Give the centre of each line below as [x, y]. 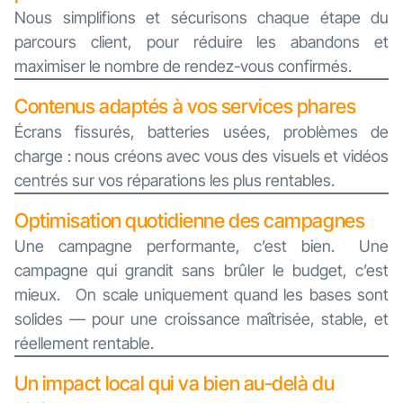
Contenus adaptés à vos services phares [185, 107]
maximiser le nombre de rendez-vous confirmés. [183, 67]
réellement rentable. [84, 344]
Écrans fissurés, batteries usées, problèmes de [201, 132]
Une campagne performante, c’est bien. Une [201, 246]
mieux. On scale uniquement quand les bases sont [201, 295]
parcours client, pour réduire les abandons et [201, 42]
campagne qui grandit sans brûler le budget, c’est [201, 271]
